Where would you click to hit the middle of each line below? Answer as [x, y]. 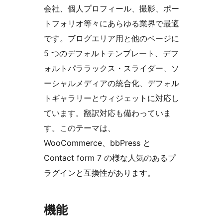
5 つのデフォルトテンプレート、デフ [111, 54]
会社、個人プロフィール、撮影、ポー [111, 9]
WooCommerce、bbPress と [97, 143]
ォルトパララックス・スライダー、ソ [111, 68]
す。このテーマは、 [80, 128]
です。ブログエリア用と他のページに [111, 39]
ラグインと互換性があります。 [100, 173]
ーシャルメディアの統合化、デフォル [111, 83]
